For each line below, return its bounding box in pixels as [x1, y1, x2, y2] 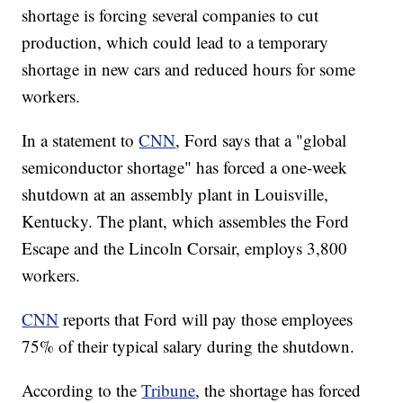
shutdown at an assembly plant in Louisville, [22, 183, 329, 206]
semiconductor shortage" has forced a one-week [22, 156, 348, 179]
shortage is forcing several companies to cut [22, 4, 319, 27]
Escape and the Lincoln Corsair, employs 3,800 [22, 237, 348, 260]
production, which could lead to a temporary [22, 31, 329, 54]
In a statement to [22, 129, 139, 152]
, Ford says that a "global [175, 129, 347, 152]
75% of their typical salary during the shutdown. [22, 335, 355, 358]
